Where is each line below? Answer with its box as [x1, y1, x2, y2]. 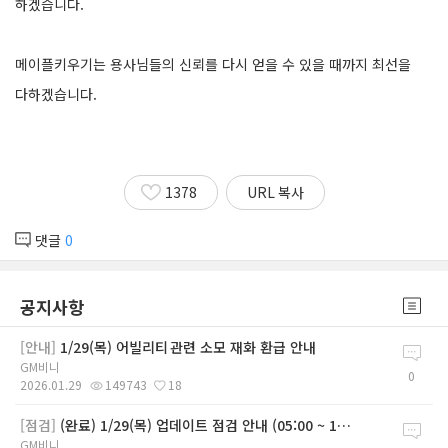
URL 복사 [246, 182, 304, 203]
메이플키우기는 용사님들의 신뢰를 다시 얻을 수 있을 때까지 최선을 [15, 53, 411, 74]
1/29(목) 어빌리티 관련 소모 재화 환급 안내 [60, 336, 316, 357]
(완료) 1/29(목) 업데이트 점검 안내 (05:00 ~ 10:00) [60, 414, 337, 435]
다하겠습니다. [15, 83, 97, 104]
